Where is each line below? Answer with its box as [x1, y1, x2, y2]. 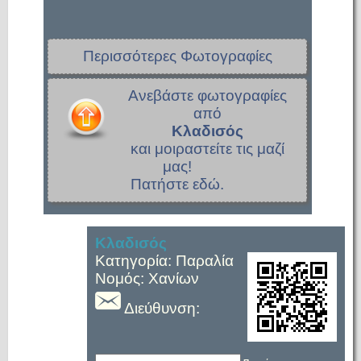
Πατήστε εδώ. [131, 176, 224, 193]
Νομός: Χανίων [95, 270, 199, 287]
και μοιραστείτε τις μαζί [130, 140, 284, 157]
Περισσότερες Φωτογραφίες [82, 48, 272, 64]
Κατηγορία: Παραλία [95, 252, 234, 269]
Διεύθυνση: [121, 300, 200, 317]
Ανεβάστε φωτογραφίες [127, 87, 287, 104]
